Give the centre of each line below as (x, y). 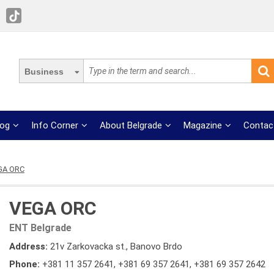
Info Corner (55, 125)
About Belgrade (131, 125)
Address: (30, 246)
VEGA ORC (53, 208)
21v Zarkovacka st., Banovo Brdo (116, 246)
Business (44, 72)
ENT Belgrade (40, 228)
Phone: (26, 264)
